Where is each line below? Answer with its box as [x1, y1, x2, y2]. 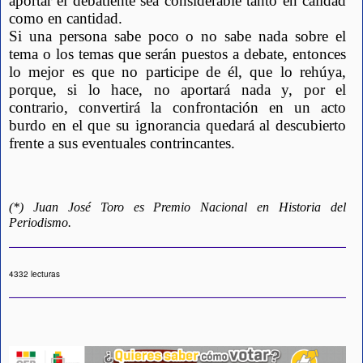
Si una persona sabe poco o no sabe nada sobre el [9, 28, 346, 45]
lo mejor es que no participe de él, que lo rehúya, [9, 63, 346, 81]
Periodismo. [9, 215, 71, 229]
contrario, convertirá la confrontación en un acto [9, 99, 346, 117]
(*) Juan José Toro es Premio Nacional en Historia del [9, 199, 346, 214]
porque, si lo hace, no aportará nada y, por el [9, 81, 346, 99]
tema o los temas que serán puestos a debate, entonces [9, 45, 346, 63]
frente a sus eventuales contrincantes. [9, 135, 243, 152]
